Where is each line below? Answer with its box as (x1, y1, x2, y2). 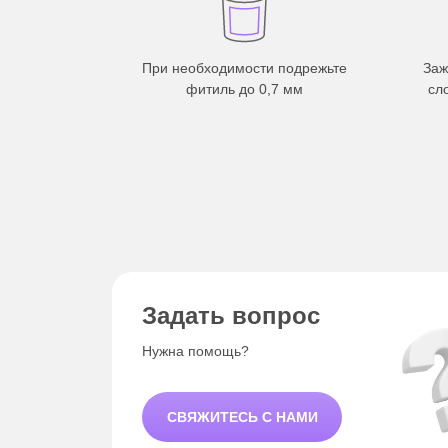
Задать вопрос (142, 302, 320, 330)
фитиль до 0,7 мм (186, 81, 303, 98)
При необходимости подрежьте (142, 60, 347, 77)
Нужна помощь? (142, 343, 249, 360)
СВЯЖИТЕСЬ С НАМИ (166, 408, 318, 425)
